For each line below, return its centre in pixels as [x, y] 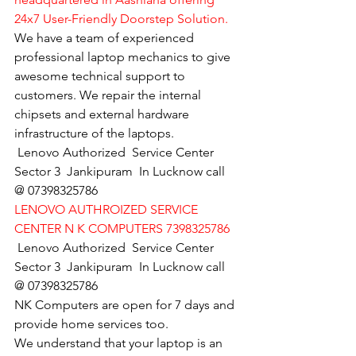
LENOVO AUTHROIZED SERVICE [108, 209]
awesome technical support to [101, 75]
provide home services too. [91, 323]
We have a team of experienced [106, 37]
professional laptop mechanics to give [124, 56]
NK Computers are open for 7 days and [126, 304]
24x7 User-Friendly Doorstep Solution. [121, 18]
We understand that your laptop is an [120, 342]
